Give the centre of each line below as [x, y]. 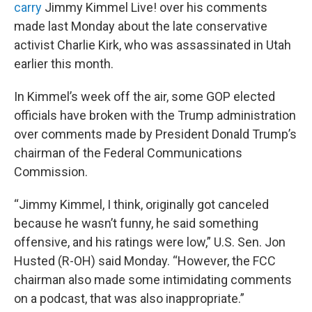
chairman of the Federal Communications [128, 153]
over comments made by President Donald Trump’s [155, 134]
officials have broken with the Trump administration [155, 115]
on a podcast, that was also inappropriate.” [129, 298]
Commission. [51, 172]
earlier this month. [64, 64]
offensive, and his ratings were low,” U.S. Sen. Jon [150, 242]
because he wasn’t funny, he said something [136, 223]
